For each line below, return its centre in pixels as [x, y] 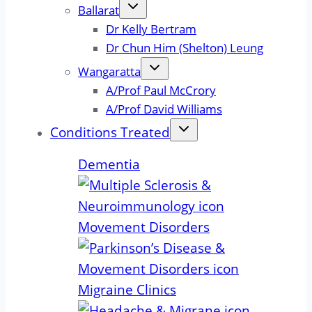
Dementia [109, 165]
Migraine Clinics [127, 290]
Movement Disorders [144, 227]
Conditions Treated [110, 133]
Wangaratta [109, 72]
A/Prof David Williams [164, 109]
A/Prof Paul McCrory [161, 91]
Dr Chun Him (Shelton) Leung [185, 48]
